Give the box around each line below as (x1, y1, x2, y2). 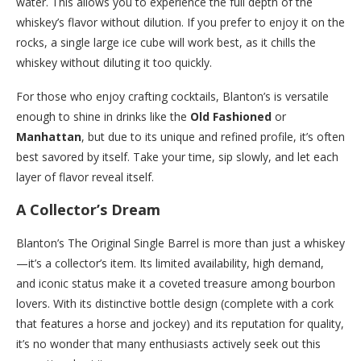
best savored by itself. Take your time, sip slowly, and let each (16, 148, 338, 164)
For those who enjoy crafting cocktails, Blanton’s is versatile (16, 88, 329, 104)
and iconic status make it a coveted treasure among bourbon (16, 275, 335, 291)
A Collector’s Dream (16, 199, 160, 219)
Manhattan (16, 128, 81, 144)
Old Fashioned (190, 108, 272, 124)
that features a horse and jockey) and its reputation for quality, (16, 315, 344, 331)
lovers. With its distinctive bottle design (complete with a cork (16, 295, 334, 311)
